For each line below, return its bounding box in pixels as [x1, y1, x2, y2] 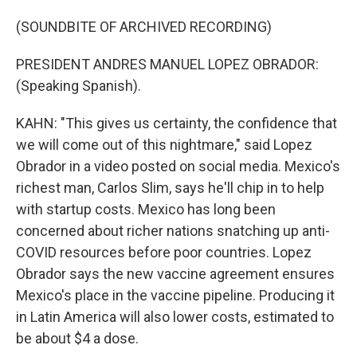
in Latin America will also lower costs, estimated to [16, 308, 334, 325]
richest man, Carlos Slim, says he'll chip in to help [16, 179, 324, 196]
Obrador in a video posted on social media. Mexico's [16, 158, 340, 175]
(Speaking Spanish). [16, 77, 141, 94]
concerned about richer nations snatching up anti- [16, 222, 330, 239]
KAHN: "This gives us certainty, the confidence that [16, 115, 337, 131]
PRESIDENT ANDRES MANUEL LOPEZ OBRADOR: [16, 56, 319, 73]
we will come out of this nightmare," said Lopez [16, 136, 312, 153]
